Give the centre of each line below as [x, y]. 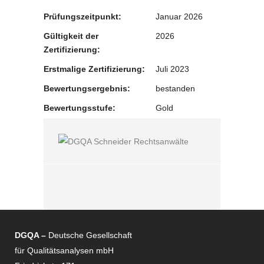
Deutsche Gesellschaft [90, 235]
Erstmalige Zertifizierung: [94, 69]
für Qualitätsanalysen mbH [64, 251]
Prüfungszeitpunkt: [82, 16]
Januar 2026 [179, 16]
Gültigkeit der [71, 36]
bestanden [175, 88]
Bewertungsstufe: [80, 108]
